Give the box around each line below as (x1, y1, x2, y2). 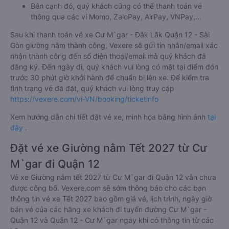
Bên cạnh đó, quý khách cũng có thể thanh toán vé (31, 2, 202, 10)
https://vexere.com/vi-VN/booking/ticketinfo (10, 95, 158, 103)
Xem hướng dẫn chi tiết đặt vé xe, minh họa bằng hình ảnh (10, 112, 208, 121)
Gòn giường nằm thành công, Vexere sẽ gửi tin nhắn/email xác (10, 41, 218, 50)
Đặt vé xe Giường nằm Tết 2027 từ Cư (10, 142, 207, 154)
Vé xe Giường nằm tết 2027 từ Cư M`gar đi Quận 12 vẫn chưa (10, 173, 216, 181)
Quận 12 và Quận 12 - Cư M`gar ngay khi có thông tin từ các (10, 216, 214, 224)
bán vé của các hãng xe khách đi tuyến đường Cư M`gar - (10, 205, 207, 214)
